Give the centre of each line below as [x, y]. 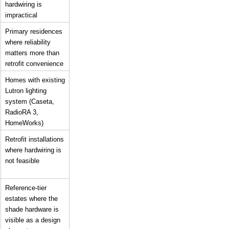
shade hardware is [32, 209]
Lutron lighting [26, 90]
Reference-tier [26, 188]
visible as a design [33, 220]
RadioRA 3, [22, 112]
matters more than [32, 53]
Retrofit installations [35, 139]
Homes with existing [35, 80]
